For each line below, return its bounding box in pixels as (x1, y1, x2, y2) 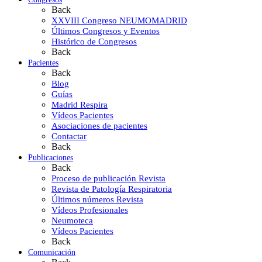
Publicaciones (28, 153, 73, 163)
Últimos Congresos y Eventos (51, 26, 160, 36)
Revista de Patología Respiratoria (51, 184, 172, 194)
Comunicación (28, 248, 75, 257)
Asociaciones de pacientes (51, 121, 147, 131)
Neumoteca (51, 216, 93, 226)
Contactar (51, 132, 87, 142)
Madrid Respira (51, 100, 108, 110)
